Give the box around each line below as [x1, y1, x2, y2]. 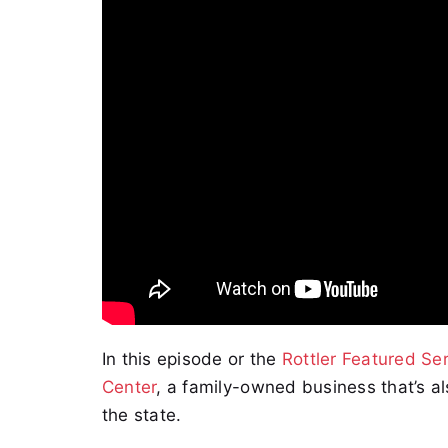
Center [101, 377, 157, 398]
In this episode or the [101, 349, 282, 370]
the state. [101, 405, 182, 426]
